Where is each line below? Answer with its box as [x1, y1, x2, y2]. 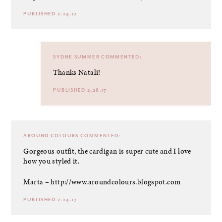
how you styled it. [23, 156, 80, 166]
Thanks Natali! [53, 67, 101, 77]
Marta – [23, 177, 51, 187]
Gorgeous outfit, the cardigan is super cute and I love [23, 146, 191, 156]
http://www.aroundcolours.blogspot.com [51, 177, 181, 187]
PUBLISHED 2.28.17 [53, 87, 107, 93]
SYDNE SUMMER [53, 54, 100, 60]
